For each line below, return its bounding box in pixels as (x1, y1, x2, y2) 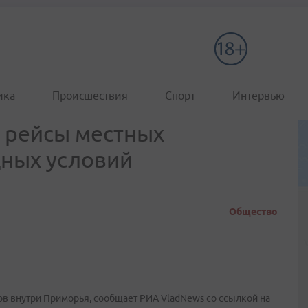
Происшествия (52, 89, 128, 102)
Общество (229, 206, 278, 217)
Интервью (232, 89, 285, 102)
